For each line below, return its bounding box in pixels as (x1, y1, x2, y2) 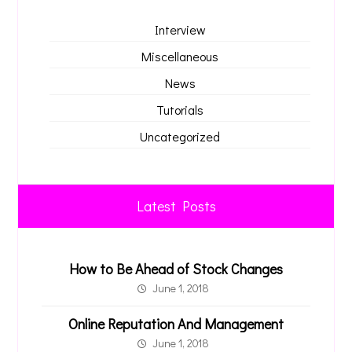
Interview (154, 21, 206, 38)
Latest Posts (136, 196, 216, 215)
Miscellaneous (141, 48, 218, 64)
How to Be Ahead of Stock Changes (69, 259, 283, 278)
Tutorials (156, 101, 203, 118)
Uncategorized (140, 128, 220, 145)
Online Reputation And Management (68, 314, 284, 333)
